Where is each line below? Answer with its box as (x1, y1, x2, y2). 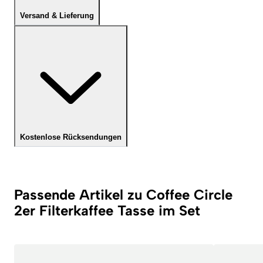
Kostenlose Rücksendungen (20, 133, 122, 142)
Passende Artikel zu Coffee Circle (14, 186, 232, 204)
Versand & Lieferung (20, 11, 94, 21)
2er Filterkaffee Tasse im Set (14, 202, 200, 220)
